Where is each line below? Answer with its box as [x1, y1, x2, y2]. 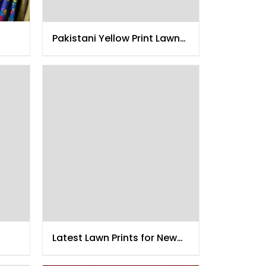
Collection [52, 46, 102, 60]
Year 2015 [52, 245, 97, 259]
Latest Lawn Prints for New [52, 231, 177, 245]
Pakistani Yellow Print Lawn [52, 31, 180, 46]
